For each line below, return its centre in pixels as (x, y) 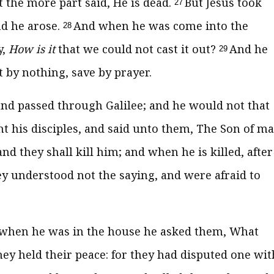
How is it (32, 49)
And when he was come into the (161, 26)
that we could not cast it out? (137, 49)
